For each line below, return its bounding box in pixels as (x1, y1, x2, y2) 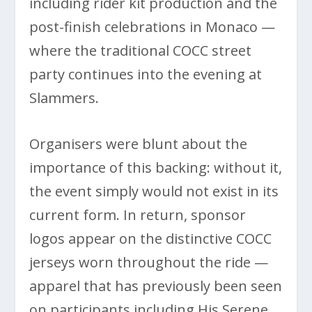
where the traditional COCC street (29, 40, 252, 60)
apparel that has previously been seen (29, 276, 283, 295)
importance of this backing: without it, (29, 157, 283, 177)
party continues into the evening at (29, 64, 263, 84)
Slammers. (29, 88, 100, 107)
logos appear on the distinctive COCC (29, 228, 272, 248)
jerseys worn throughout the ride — (29, 252, 269, 272)
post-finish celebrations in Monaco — (29, 17, 276, 36)
